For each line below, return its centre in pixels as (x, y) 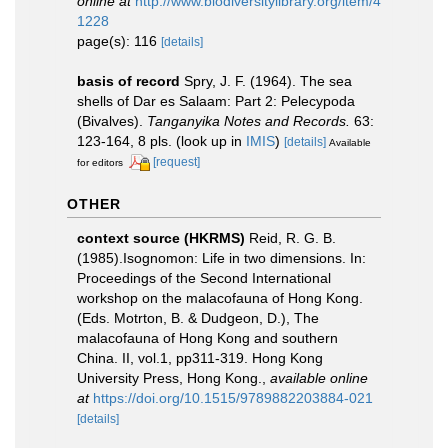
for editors (100, 162)
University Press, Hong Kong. (169, 377)
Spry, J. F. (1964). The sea (268, 81)
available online (319, 377)
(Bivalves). (112, 121)
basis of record (128, 81)
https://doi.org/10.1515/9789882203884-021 (233, 397)
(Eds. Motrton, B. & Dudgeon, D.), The (198, 317)
